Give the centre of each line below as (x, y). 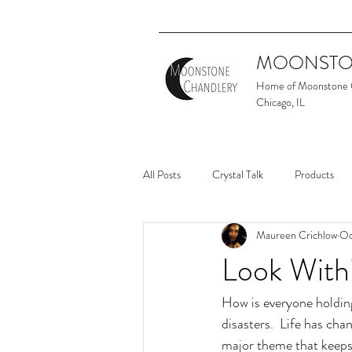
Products (314, 175)
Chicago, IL (280, 102)
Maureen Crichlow (297, 235)
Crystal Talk (238, 175)
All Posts (162, 175)
